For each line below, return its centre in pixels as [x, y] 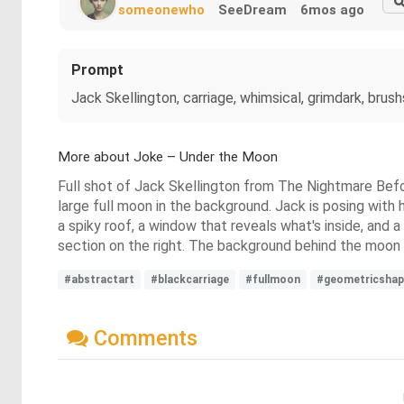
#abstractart [99, 280]
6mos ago [332, 10]
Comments [143, 338]
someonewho [161, 10]
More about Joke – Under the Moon [168, 157]
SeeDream [252, 10]
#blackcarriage [190, 280]
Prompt [97, 70]
